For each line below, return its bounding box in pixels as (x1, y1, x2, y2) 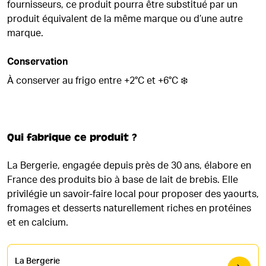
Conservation (7, 57, 68, 66)
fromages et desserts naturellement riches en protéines (7, 204, 251, 213)
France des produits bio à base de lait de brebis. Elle (7, 175, 238, 185)
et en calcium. (7, 218, 68, 227)
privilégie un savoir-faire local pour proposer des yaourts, (7, 189, 259, 199)
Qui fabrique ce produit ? (7, 131, 137, 144)
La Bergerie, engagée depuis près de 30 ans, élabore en (7, 161, 251, 170)
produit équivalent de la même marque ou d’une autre (7, 14, 243, 24)
